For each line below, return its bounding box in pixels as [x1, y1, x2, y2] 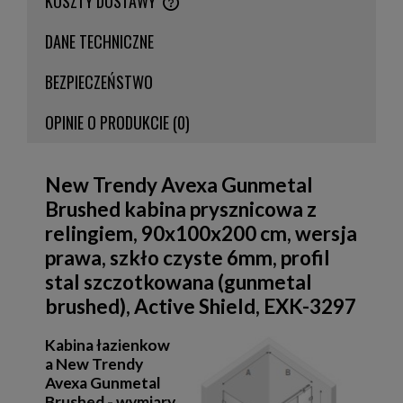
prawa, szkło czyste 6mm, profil [45, 246, 330, 271]
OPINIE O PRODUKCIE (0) [45, 110, 190, 134]
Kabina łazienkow [45, 335, 170, 354]
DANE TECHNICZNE [45, 29, 154, 53]
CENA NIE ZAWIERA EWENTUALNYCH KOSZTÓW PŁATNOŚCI [45, 2, 298, 21]
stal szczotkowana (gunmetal [45, 270, 312, 295]
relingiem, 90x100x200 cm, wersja [45, 221, 357, 246]
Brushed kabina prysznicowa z [45, 197, 317, 222]
